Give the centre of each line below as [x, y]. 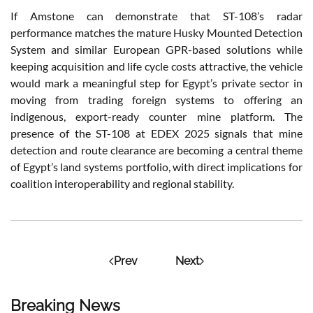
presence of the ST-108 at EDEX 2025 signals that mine [156, 133]
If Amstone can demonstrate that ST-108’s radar [156, 16]
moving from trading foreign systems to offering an [156, 100]
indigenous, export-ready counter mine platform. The [156, 117]
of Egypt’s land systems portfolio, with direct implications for [156, 167]
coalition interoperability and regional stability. [122, 184]
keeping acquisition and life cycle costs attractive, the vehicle [156, 66]
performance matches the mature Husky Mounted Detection [156, 33]
